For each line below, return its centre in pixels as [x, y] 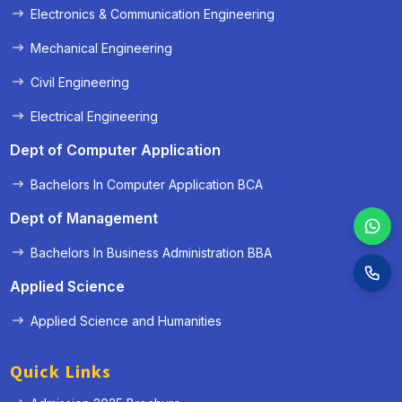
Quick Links [61, 372]
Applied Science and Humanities [127, 320]
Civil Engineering [80, 82]
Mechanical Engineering [102, 48]
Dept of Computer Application [116, 149]
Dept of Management [84, 218]
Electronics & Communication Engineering [153, 13]
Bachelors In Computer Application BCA [147, 184]
